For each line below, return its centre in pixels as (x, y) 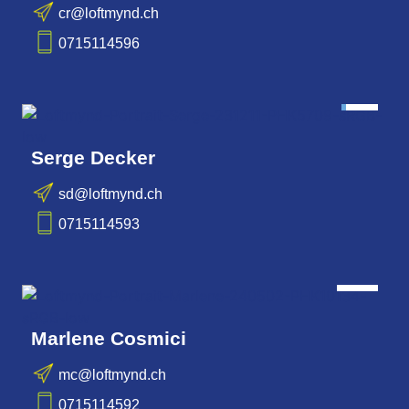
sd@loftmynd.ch (110, 194)
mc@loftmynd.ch (112, 374)
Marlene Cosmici (109, 339)
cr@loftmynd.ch (109, 13)
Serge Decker (93, 158)
